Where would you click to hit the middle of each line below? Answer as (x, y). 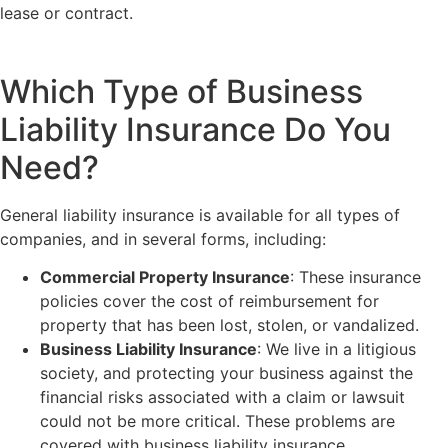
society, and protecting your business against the (226, 373)
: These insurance (355, 277)
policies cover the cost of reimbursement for (209, 301)
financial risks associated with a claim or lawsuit (222, 397)
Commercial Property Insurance (165, 277)
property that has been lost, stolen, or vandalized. (229, 325)
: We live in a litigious (336, 349)
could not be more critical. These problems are (217, 421)
